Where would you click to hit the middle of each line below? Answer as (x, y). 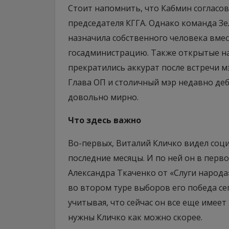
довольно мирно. (103, 97)
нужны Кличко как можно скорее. (135, 217)
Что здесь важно (105, 120)
